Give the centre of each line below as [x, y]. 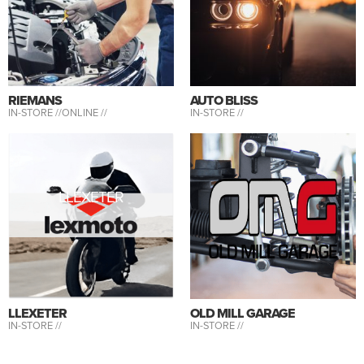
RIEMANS [35, 100]
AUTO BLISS [224, 100]
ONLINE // [84, 112]
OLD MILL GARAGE [243, 313]
